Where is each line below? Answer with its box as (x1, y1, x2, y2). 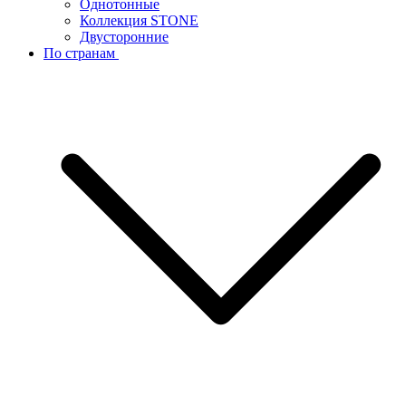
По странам (43, 44, 119, 61)
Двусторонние (80, 28, 169, 44)
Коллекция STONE (80, 12, 198, 28)
